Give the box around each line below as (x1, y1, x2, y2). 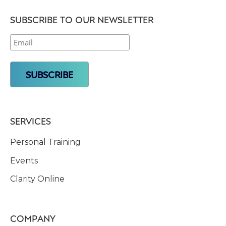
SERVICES (10, 114, 51, 127)
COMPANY (10, 211, 55, 224)
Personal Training (10, 137, 81, 147)
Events (10, 155, 38, 165)
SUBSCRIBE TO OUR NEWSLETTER (10, 13, 153, 26)
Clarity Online (10, 174, 65, 184)
